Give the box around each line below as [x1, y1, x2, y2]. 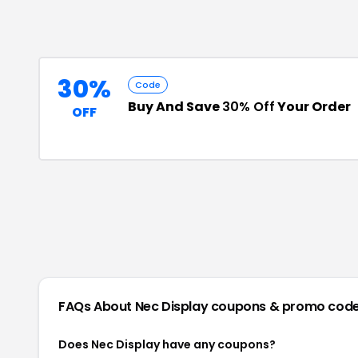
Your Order [275, 97, 351, 116]
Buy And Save [128, 97, 222, 116]
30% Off [222, 97, 275, 116]
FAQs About [58, 297, 135, 316]
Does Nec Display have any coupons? [58, 336, 276, 352]
